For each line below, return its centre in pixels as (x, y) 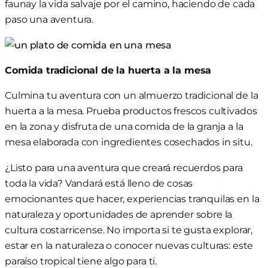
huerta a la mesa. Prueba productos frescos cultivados (131, 111)
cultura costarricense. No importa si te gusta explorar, (129, 229)
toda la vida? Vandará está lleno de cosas (99, 183)
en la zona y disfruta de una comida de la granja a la (124, 127)
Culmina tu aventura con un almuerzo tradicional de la (132, 95)
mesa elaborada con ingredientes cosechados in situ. (129, 142)
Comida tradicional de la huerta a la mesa (108, 70)
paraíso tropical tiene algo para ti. (81, 261)
